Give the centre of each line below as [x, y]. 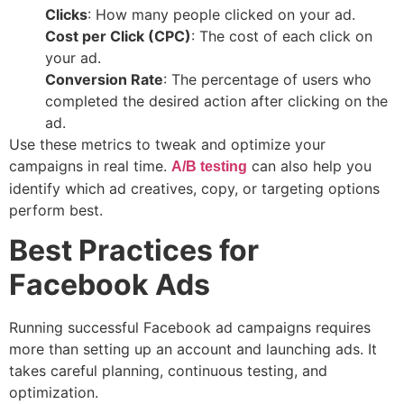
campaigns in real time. [90, 165]
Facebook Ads [110, 284]
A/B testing [209, 166]
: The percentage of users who [267, 79]
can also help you [309, 165]
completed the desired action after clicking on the [216, 101]
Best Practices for [134, 250]
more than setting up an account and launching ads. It [193, 349]
